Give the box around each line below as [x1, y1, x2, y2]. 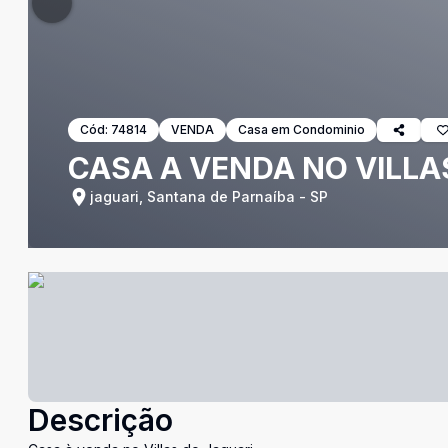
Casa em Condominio [238, 122, 365, 137]
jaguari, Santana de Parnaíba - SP [90, 188, 328, 205]
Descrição [28, 402, 173, 438]
